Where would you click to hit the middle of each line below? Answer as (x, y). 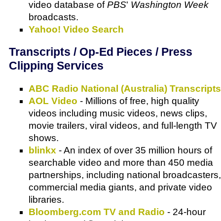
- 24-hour (185, 212)
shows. (44, 138)
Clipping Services (56, 66)
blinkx (42, 150)
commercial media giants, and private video (120, 187)
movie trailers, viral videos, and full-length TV (123, 125)
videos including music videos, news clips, (118, 113)
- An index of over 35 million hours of (134, 150)
